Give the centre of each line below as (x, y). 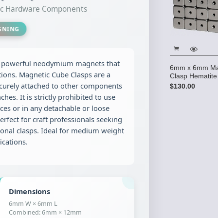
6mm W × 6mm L (33, 204)
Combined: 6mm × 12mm (45, 212)
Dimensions (30, 191)
